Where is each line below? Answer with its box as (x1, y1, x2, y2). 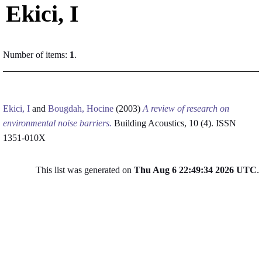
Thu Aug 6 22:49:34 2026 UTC (134, 165, 257, 175)
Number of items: (3, 50, 70, 60)
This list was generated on (36, 165, 134, 175)
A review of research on (143, 104, 229, 113)
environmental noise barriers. (3, 118, 112, 128)
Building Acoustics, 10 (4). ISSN (112, 118, 236, 128)
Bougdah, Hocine (48, 104, 113, 113)
